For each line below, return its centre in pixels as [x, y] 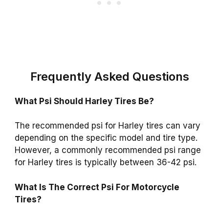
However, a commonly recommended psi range [108, 150]
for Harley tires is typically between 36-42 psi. [106, 163]
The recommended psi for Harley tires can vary [108, 126]
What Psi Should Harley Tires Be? [84, 101]
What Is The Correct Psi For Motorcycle [97, 187]
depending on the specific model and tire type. [106, 138]
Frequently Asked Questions [109, 76]
